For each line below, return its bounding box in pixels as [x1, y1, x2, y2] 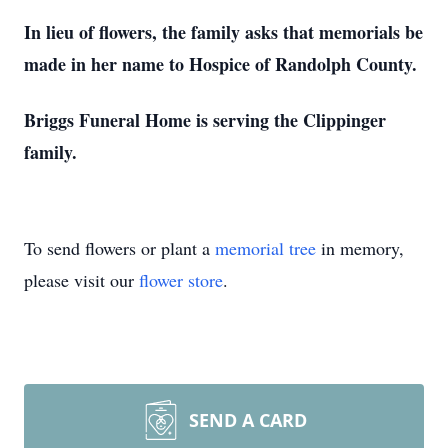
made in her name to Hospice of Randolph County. [24, 51, 417, 77]
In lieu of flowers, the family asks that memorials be [24, 19, 423, 45]
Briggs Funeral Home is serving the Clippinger [24, 107, 386, 133]
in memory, [316, 236, 404, 260]
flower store [139, 268, 223, 292]
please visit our [24, 268, 139, 292]
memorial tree [215, 236, 316, 260]
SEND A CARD [189, 408, 307, 432]
